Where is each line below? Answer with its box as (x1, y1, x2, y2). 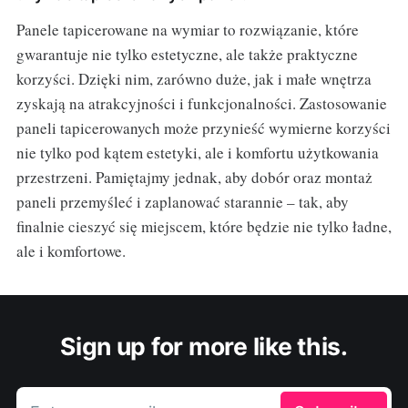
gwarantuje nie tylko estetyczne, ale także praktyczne (15, 43, 358, 65)
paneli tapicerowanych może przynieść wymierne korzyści (15, 117, 391, 138)
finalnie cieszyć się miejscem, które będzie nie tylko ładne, (15, 215, 392, 237)
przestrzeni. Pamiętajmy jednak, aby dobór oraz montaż (15, 166, 372, 188)
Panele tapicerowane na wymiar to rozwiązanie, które (15, 18, 359, 40)
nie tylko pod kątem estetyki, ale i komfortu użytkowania (15, 141, 379, 163)
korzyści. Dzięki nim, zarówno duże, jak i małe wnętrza (15, 67, 372, 89)
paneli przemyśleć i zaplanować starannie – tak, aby (15, 190, 349, 212)
